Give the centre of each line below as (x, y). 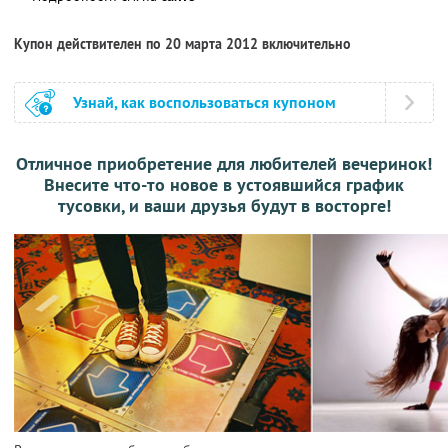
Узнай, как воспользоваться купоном (204, 102)
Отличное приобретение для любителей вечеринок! (224, 163)
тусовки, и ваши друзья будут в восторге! (224, 205)
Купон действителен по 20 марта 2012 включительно (182, 43)
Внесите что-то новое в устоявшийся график (224, 184)
